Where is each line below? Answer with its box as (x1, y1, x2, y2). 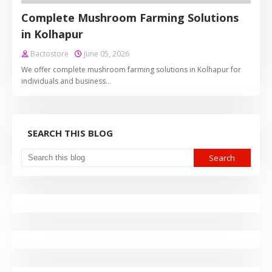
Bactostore (30, 49, 69, 59)
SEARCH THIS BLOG (27, 127, 113, 139)
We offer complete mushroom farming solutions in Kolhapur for (21, 64, 241, 75)
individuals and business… (21, 76, 111, 86)
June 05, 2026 (84, 49, 129, 59)
